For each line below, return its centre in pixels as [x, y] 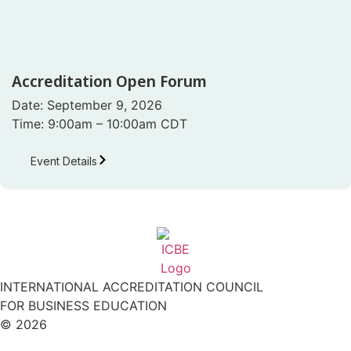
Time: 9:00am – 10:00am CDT [100, 124]
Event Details [64, 161]
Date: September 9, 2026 [87, 105]
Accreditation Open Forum [109, 81]
